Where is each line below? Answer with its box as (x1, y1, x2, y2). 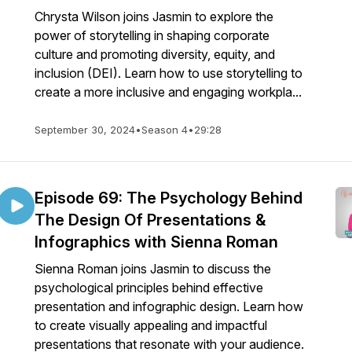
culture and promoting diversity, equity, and (35, 46, 275, 62)
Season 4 (141, 123, 188, 136)
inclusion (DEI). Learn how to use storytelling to (35, 65, 302, 81)
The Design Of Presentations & (35, 211, 266, 229)
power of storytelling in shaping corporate (35, 27, 269, 43)
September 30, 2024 (35, 123, 135, 136)
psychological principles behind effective (35, 280, 263, 295)
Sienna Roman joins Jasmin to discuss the (35, 261, 271, 277)
